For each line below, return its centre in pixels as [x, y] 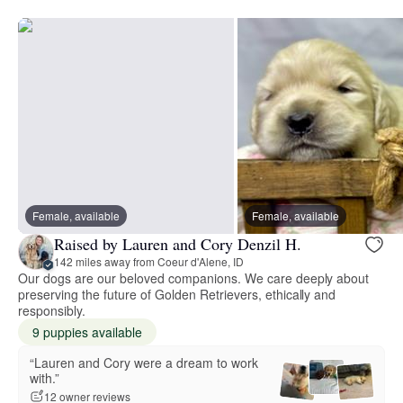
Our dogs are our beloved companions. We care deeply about [194, 278]
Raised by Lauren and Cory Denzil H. [178, 244]
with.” [45, 377]
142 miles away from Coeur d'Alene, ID [149, 262]
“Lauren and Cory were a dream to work [144, 362]
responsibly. [52, 310]
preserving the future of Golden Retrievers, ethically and [177, 294]
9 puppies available [87, 331]
